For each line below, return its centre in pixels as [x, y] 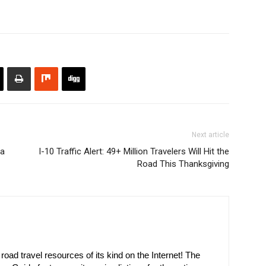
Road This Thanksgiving [183, 164]
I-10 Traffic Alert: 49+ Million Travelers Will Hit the [134, 151]
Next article [210, 134]
